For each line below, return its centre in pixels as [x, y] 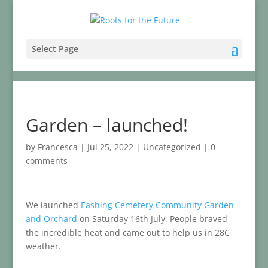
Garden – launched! [106, 125]
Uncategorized [172, 147]
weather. [43, 246]
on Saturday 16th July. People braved [152, 219]
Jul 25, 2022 [110, 147]
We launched [53, 205]
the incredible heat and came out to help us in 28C [127, 232]
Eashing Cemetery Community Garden [157, 205]
